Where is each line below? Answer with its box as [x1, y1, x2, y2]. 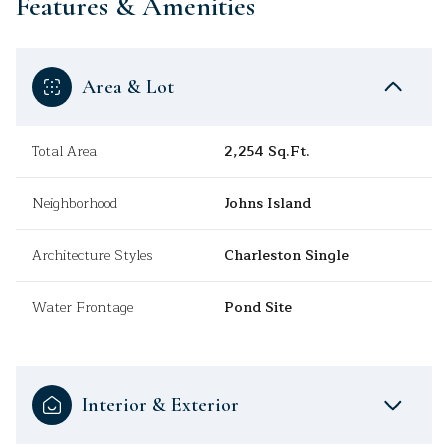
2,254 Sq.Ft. [224, 140, 310, 164]
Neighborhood [32, 192, 117, 216]
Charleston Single [224, 244, 349, 268]
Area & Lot [82, 75, 174, 100]
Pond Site [224, 296, 292, 320]
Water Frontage [32, 296, 133, 320]
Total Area [32, 140, 97, 164]
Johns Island [224, 192, 311, 216]
